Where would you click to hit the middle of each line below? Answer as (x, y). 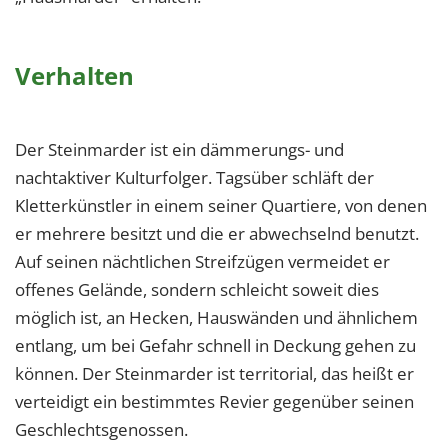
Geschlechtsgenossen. (101, 430)
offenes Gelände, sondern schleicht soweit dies (197, 290)
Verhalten (74, 76)
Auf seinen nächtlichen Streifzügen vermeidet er (202, 262)
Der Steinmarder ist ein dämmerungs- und (179, 150)
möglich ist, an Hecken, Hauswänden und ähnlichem (216, 318)
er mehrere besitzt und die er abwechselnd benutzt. (217, 234)
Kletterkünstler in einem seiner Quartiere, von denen (221, 206)
